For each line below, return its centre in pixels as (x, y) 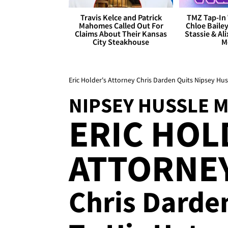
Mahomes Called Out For (121, 26)
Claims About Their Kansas (121, 34)
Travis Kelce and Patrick (121, 18)
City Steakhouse (121, 42)
